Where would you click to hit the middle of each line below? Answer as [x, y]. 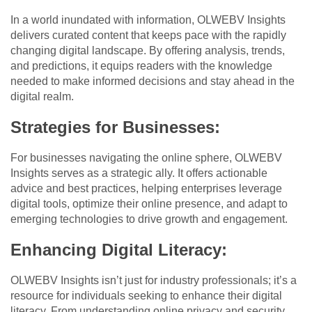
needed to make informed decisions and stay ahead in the [153, 81]
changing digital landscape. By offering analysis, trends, [148, 51]
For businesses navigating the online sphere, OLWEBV [146, 158]
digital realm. [42, 97]
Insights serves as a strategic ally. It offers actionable [139, 173]
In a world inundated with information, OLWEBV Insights [148, 20]
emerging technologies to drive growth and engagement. [149, 219]
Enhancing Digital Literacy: [119, 250]
